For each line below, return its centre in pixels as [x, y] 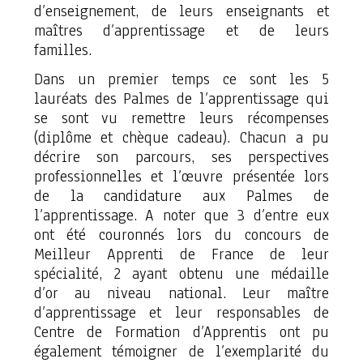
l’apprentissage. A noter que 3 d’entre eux [181, 216]
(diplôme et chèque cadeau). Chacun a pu [181, 138]
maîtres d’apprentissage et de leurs [181, 31]
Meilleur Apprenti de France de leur [181, 254]
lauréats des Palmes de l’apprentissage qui [181, 99]
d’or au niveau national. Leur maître [181, 293]
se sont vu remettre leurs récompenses [181, 118]
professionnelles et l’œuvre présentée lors [181, 177]
